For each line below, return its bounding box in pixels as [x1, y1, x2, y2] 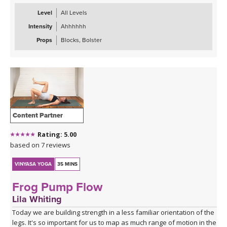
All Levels [61, 9, 87, 16]
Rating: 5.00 [37, 130, 77, 139]
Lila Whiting [12, 194, 62, 205]
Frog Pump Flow [12, 180, 103, 195]
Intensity [28, 22, 52, 30]
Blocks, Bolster [61, 36, 102, 44]
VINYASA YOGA [15, 161, 52, 168]
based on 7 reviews [10, 140, 70, 150]
